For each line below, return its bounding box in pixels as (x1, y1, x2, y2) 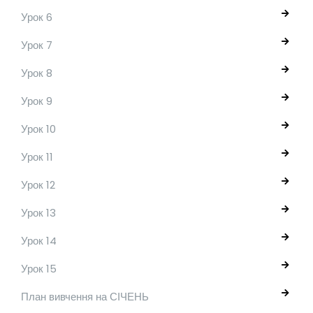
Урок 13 (21, 205, 56, 220)
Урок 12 (21, 177, 55, 192)
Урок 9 (21, 94, 52, 108)
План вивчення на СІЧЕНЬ (21, 289, 149, 304)
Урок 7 (21, 38, 52, 52)
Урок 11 (21, 150, 53, 164)
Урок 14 (21, 233, 57, 248)
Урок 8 (21, 66, 52, 80)
